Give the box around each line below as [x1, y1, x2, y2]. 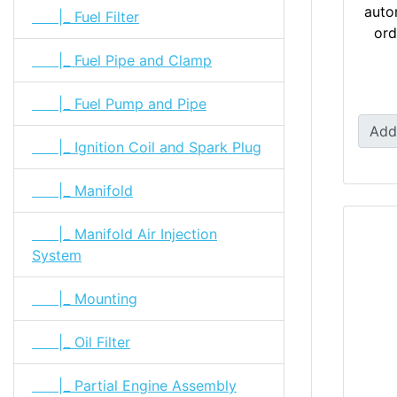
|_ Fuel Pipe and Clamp [32, 51, 212, 69]
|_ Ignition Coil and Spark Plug [32, 137, 261, 156]
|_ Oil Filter [32, 332, 130, 351]
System [32, 245, 82, 264]
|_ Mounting [32, 289, 137, 307]
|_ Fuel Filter [32, 7, 139, 26]
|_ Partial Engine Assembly [32, 376, 237, 394]
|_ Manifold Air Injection [32, 224, 217, 243]
